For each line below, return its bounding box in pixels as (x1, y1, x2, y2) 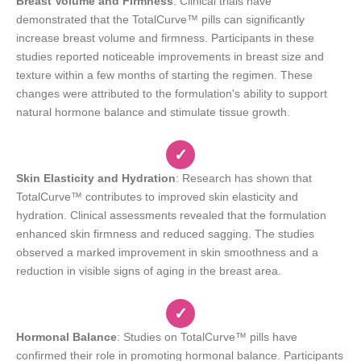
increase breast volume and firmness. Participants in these (16, 31, 314, 44)
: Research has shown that (176, 171, 312, 185)
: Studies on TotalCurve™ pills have (117, 330, 297, 343)
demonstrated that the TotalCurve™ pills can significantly (16, 12, 305, 26)
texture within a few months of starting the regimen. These (16, 68, 313, 81)
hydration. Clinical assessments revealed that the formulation (16, 208, 326, 222)
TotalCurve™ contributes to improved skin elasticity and (16, 189, 298, 203)
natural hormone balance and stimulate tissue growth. (16, 105, 290, 118)
